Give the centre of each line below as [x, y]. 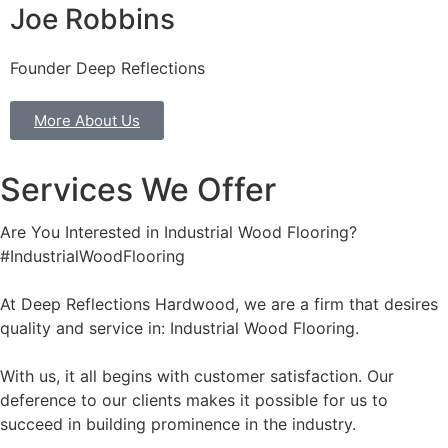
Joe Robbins [92, 19]
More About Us [87, 120]
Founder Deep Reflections [107, 68]
